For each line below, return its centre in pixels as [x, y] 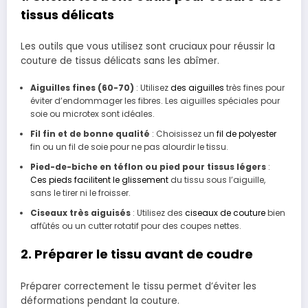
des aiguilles [197, 88]
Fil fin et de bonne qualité [90, 134]
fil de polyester [246, 134]
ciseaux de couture [226, 213]
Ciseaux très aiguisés [80, 213]
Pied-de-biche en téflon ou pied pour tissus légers [148, 167]
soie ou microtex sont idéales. [92, 114]
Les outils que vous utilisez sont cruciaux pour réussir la [148, 47]
